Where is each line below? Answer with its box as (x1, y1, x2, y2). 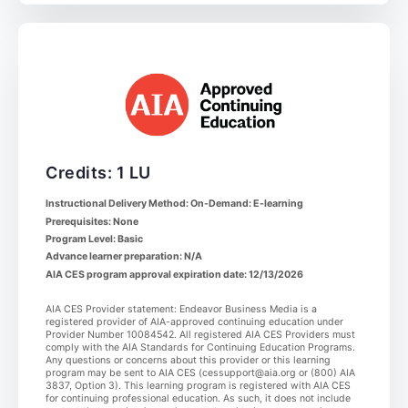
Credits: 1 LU (46, 163, 151, 183)
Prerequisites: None (46, 215, 138, 228)
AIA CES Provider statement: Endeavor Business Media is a (46, 303, 317, 316)
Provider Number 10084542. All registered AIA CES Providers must (46, 329, 355, 342)
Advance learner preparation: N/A (46, 250, 202, 263)
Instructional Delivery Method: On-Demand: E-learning (46, 198, 303, 210)
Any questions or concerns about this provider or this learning (46, 354, 331, 367)
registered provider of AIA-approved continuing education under (46, 316, 343, 329)
